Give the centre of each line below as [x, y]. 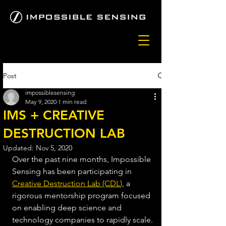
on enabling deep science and [68, 208]
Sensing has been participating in [73, 171]
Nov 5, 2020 [54, 148]
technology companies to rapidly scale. [83, 220]
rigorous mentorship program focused [82, 195]
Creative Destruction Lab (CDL [66, 183]
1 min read [72, 102]
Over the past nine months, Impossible [82, 159]
